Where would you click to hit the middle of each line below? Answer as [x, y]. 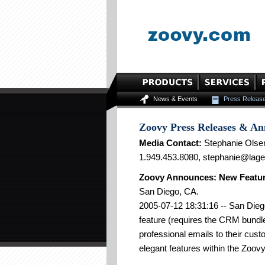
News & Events [175, 99]
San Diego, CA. [169, 191]
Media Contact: [170, 143]
